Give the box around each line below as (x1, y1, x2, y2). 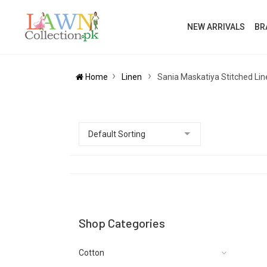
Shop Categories (79, 216, 165, 230)
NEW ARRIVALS (187, 22, 245, 32)
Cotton (79, 248, 104, 257)
